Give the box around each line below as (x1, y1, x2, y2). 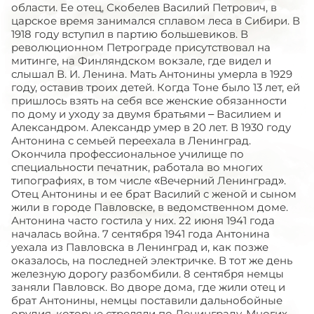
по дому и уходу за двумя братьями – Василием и (11, 107, 281, 121)
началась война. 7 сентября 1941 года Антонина (11, 226, 270, 240)
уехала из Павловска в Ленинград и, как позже (11, 240, 268, 254)
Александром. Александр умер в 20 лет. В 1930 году (11, 120, 291, 134)
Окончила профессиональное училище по (11, 146, 244, 161)
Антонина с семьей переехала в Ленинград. (11, 133, 251, 147)
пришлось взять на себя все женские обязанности (11, 93, 287, 107)
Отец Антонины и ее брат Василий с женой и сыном (11, 186, 296, 200)
